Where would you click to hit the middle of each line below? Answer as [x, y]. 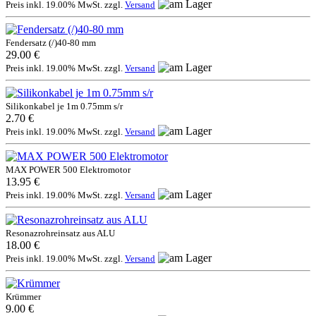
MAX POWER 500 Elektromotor [68, 169]
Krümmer [23, 296]
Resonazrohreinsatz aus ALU [60, 233]
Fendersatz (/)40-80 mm [51, 42]
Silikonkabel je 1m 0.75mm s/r [64, 106]
